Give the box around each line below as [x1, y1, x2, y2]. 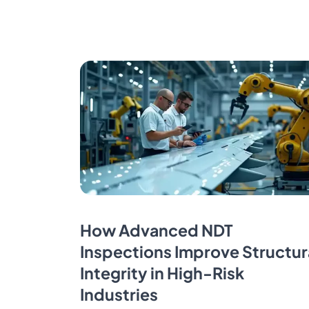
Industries [79, 284, 158, 305]
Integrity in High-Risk [79, 263, 244, 283]
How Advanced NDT [79, 220, 233, 241]
